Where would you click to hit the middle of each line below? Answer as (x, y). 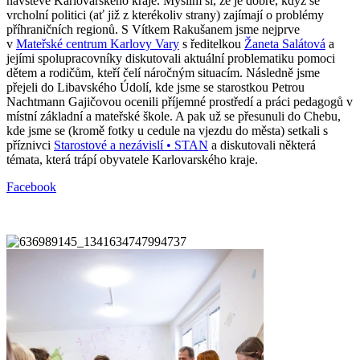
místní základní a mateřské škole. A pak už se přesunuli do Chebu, (174, 116)
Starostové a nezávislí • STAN (131, 145)
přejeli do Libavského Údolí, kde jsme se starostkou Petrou (155, 87)
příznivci (30, 145)
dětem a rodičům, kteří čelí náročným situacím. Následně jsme (163, 72)
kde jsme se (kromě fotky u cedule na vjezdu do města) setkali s (167, 130)
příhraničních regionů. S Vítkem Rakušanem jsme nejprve (153, 29)
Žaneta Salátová (285, 43)
